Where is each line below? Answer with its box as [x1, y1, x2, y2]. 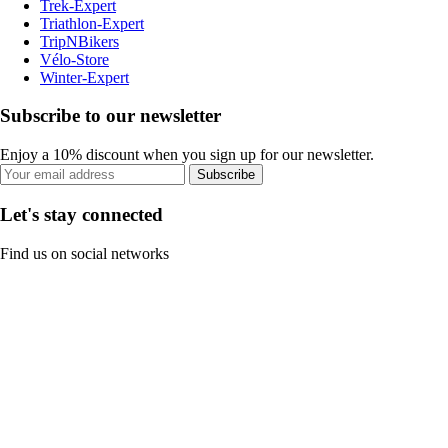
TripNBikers [40, 32, 119, 50]
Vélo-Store [40, 50, 109, 68]
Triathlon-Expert [40, 14, 144, 32]
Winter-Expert [40, 68, 129, 86]
